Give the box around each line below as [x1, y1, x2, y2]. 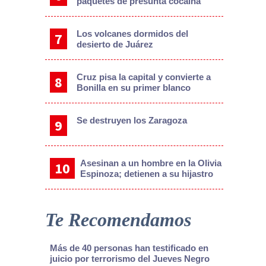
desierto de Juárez [76, 39, 153, 49]
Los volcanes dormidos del [76, 28, 188, 39]
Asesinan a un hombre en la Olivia [80, 157, 222, 168]
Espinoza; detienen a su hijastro [80, 168, 214, 179]
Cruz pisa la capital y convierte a [76, 71, 211, 82]
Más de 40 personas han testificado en [50, 242, 208, 253]
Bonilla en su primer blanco [76, 82, 191, 93]
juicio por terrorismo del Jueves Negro [50, 253, 210, 264]
